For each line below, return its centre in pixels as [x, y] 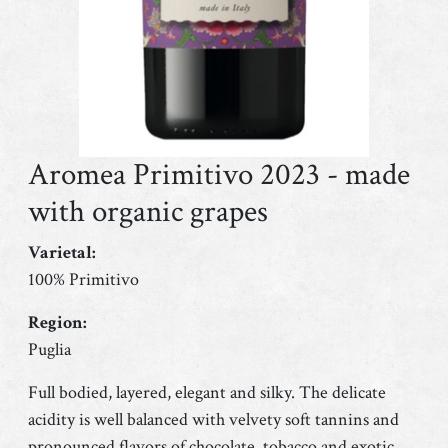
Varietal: [62, 252]
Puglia [49, 349]
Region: [57, 322]
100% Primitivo [83, 279]
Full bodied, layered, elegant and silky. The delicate [207, 392]
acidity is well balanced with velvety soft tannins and [213, 419]
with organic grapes [148, 211]
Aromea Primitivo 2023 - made [219, 174]
